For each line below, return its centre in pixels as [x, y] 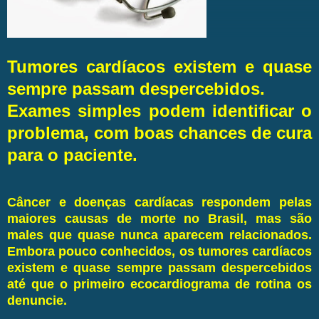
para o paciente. [72, 155]
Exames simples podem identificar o [159, 110]
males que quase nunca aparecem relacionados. [159, 235]
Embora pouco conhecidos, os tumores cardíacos [159, 251]
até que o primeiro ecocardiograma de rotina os [159, 284]
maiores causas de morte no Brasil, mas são [159, 218]
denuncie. [37, 300]
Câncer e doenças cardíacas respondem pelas [159, 202]
